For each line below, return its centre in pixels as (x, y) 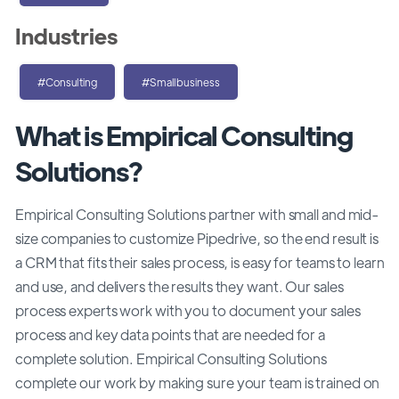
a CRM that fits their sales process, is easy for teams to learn (200, 262)
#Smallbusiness (180, 81)
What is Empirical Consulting (184, 134)
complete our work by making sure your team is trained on (198, 382)
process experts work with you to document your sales (188, 310)
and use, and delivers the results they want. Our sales (179, 286)
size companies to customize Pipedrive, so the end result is (197, 238)
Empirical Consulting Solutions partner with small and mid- (198, 214)
